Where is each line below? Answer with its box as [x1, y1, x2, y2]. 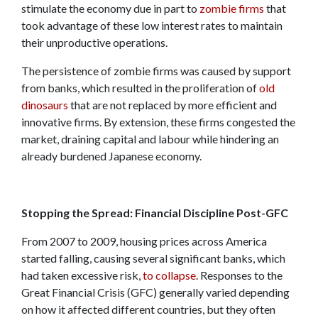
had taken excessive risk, [21, 268, 143, 282]
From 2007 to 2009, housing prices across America [21, 234, 267, 248]
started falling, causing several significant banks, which [21, 251, 285, 265]
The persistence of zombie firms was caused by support [21, 63, 291, 77]
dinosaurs [21, 97, 68, 111]
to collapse [143, 268, 196, 282]
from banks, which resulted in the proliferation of [21, 80, 259, 94]
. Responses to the [196, 268, 283, 282]
